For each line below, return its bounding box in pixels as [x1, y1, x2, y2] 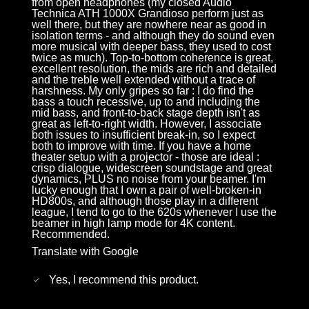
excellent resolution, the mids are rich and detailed [32, 63, 277, 75]
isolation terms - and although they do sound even [32, 30, 275, 42]
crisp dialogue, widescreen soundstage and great [32, 162, 272, 175]
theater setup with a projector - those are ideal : [32, 151, 260, 163]
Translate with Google [32, 246, 139, 258]
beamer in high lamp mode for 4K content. [32, 217, 236, 230]
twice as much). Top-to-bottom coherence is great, [32, 52, 274, 64]
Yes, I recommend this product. [49, 274, 199, 286]
